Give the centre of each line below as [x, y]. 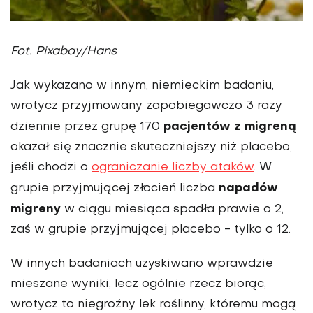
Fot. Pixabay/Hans [64, 51]
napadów [248, 188]
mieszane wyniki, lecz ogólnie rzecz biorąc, [138, 284]
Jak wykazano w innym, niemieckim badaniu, [142, 86]
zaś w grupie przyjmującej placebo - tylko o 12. [151, 230]
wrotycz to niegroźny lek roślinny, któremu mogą [153, 304]
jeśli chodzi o [51, 167]
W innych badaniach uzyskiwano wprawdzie [142, 264]
